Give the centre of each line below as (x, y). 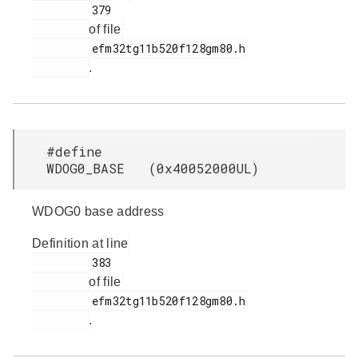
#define (74, 151)
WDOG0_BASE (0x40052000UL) (153, 168)
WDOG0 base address (98, 211)
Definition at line (80, 243)
